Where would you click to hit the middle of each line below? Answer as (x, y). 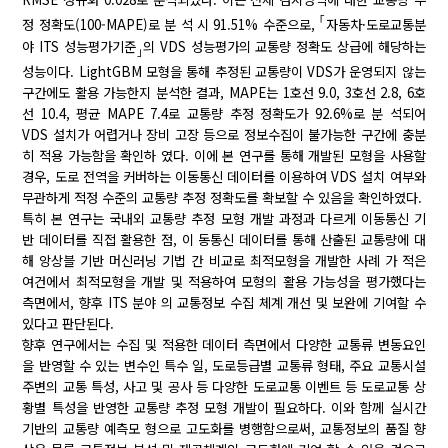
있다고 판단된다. (68, 324)
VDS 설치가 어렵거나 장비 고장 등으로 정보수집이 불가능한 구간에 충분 (224, 135)
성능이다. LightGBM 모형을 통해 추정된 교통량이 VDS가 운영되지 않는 (224, 72)
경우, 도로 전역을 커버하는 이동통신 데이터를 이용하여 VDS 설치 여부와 (224, 177)
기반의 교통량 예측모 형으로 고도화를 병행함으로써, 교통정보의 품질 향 (224, 429)
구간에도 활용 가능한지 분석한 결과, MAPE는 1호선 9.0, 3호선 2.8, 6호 (224, 93)
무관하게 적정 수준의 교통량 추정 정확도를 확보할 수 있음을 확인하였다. (222, 198)
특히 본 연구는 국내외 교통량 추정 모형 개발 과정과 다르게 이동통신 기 (224, 219)
